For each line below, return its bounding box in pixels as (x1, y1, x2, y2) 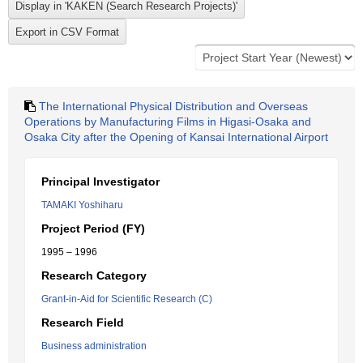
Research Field (41, 316, 124, 329)
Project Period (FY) (41, 222, 145, 235)
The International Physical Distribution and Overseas (39, 100, 308, 113)
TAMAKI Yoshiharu (41, 199, 123, 211)
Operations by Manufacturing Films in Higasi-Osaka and (24, 115, 311, 128)
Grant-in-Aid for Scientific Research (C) (41, 293, 212, 305)
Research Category (41, 269, 147, 282)
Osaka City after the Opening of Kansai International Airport (24, 130, 328, 143)
